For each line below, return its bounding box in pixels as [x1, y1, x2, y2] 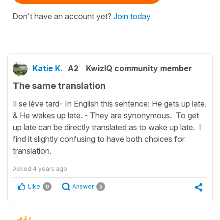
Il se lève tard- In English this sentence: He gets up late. [13, 99, 207, 109]
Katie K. [32, 63, 63, 73]
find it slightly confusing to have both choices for [13, 134, 185, 144]
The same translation [13, 80, 106, 91]
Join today [113, 11, 151, 21]
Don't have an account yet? [12, 11, 113, 21]
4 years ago [33, 165, 67, 173]
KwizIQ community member [86, 63, 192, 73]
